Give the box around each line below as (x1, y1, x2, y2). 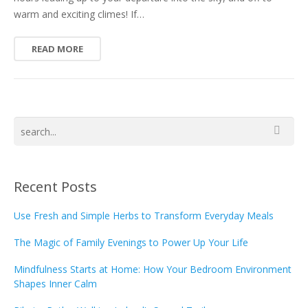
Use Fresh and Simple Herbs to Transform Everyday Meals (14, 209, 274, 222)
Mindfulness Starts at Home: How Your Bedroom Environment (14, 263, 291, 276)
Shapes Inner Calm (14, 277, 97, 290)
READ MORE (32, 43, 83, 55)
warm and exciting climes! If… (14, 8, 144, 21)
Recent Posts (14, 177, 97, 196)
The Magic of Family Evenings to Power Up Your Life (14, 236, 248, 249)
